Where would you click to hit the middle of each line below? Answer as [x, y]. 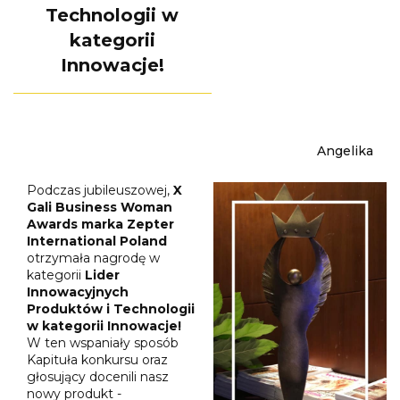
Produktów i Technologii [111, 308]
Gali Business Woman [100, 207]
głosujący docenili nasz [98, 376]
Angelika [345, 150]
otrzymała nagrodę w [93, 258]
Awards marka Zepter [100, 224]
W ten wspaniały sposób [103, 342]
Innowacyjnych [78, 292]
